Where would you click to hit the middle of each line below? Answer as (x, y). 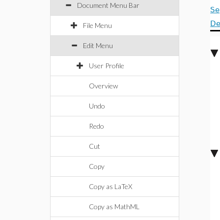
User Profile (107, 66)
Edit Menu (98, 45)
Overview (103, 86)
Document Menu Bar (108, 5)
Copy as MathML (114, 206)
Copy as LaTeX (110, 186)
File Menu (97, 25)
